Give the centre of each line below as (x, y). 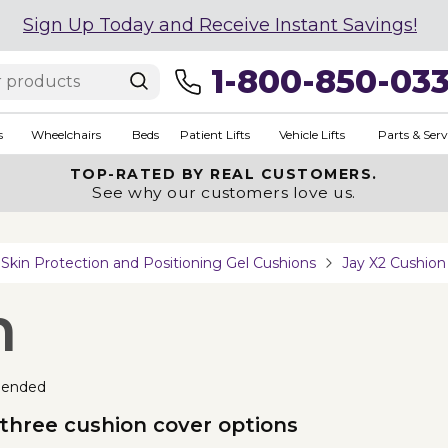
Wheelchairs (65, 134)
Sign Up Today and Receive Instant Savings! (220, 25)
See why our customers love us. (224, 192)
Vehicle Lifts (311, 134)
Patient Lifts (214, 134)
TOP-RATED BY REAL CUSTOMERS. (223, 174)
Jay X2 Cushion (394, 263)
